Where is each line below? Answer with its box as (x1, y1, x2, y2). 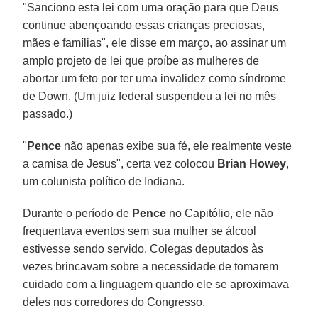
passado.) (23, 107, 73, 120)
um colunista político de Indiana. (23, 175, 185, 187)
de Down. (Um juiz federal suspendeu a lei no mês (23, 89, 277, 102)
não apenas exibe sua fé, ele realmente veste (61, 139, 292, 152)
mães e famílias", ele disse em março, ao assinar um (23, 36, 287, 49)
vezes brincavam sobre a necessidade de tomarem (23, 260, 279, 273)
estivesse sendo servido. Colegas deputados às (23, 242, 264, 255)
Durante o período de (23, 207, 133, 219)
